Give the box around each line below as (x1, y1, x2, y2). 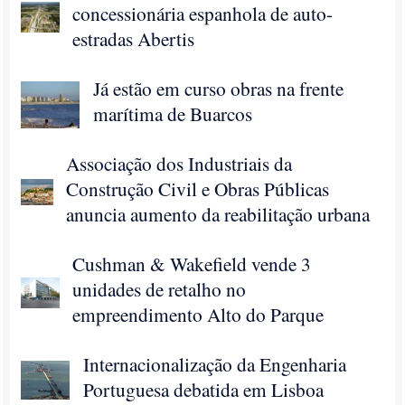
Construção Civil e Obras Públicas (66, 175, 330, 202)
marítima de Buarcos (93, 100, 253, 127)
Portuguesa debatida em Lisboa (83, 376, 325, 402)
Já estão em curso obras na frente (93, 75, 344, 101)
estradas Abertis (72, 25, 195, 52)
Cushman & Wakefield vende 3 (72, 250, 312, 277)
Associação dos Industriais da (66, 150, 293, 176)
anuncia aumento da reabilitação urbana (66, 201, 371, 227)
